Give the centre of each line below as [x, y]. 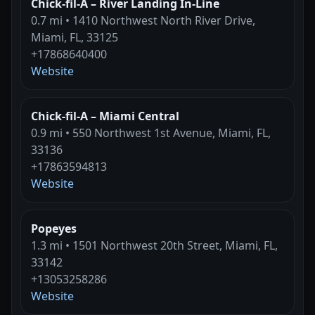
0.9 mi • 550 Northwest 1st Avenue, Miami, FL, [151, 133]
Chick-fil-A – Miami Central [105, 116]
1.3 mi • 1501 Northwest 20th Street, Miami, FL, [154, 245]
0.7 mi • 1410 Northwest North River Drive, [143, 20]
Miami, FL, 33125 [75, 37]
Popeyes [54, 228]
